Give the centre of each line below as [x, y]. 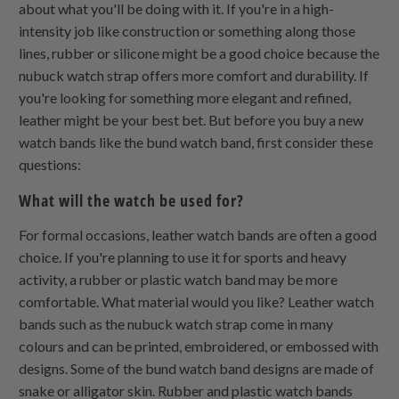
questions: [50, 164]
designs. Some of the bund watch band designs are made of [197, 368]
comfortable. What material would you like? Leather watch [197, 301]
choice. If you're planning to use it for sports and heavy [183, 256]
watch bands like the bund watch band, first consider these [196, 142]
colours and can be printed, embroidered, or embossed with [199, 346]
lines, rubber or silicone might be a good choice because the [199, 53]
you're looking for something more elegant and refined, [185, 97]
